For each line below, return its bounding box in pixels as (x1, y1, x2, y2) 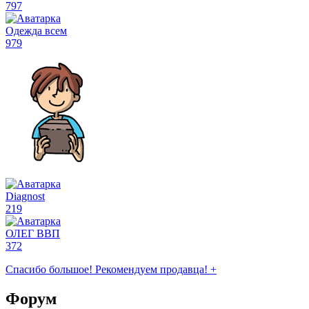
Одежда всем (6, 25, 67, 37)
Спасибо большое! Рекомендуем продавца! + (6, 263, 217, 276)
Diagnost (6, 190, 45, 203)
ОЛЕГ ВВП (6, 228, 60, 240)
